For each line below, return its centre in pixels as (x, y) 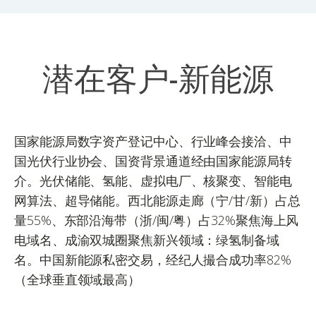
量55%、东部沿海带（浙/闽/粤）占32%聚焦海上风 (157, 220)
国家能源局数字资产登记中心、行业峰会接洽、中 (153, 141)
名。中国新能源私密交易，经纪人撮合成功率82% (153, 259)
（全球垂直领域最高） (77, 279)
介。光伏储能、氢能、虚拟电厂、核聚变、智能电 (153, 180)
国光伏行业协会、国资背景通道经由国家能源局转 (153, 160)
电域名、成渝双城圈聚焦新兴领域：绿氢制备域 (147, 239)
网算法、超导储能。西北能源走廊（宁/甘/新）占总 (157, 200)
